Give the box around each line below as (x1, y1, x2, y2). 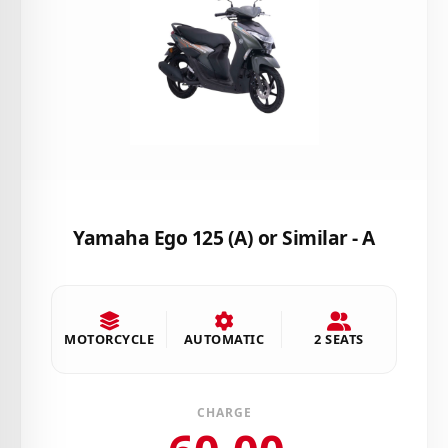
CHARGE (196, 403, 252, 421)
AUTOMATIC (183, 329, 265, 348)
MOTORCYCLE (64, 329, 154, 348)
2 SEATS (314, 329, 364, 348)
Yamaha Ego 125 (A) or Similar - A (73, 223, 375, 251)
